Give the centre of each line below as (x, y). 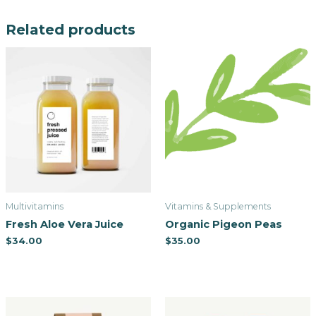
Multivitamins (34, 206)
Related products (70, 29)
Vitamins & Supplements (218, 206)
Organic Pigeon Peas (224, 224)
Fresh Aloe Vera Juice (64, 224)
